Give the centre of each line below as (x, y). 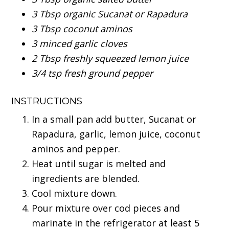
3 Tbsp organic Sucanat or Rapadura (111, 14)
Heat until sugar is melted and (99, 164)
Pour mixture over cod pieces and (106, 208)
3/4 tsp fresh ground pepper (93, 73)
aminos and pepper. (76, 149)
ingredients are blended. (86, 179)
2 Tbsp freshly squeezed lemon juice (110, 59)
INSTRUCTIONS (48, 101)
